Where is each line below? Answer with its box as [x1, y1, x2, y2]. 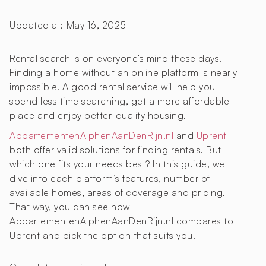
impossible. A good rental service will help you [9, 81, 216, 93]
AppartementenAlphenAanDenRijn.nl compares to [9, 215, 233, 227]
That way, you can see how [9, 201, 130, 213]
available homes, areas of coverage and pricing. [9, 186, 226, 199]
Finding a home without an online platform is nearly [9, 66, 237, 79]
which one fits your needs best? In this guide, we [9, 158, 225, 170]
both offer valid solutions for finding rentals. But [9, 144, 221, 156]
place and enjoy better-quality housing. [9, 109, 186, 122]
